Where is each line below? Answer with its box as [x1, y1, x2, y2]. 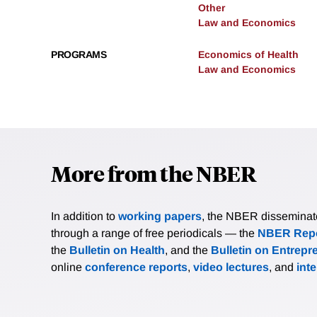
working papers [118, 209, 202, 222]
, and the [165, 243, 211, 256]
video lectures [193, 260, 269, 273]
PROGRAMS [51, 48, 106, 60]
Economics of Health [198, 48, 299, 60]
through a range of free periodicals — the [51, 226, 258, 239]
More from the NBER [51, 158, 256, 187]
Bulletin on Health [69, 243, 165, 256]
